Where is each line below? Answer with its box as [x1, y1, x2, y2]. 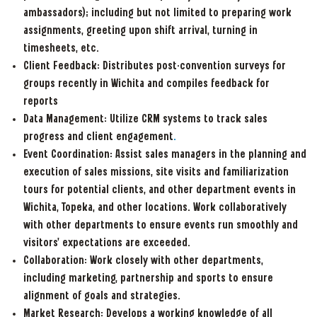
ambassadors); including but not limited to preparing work [23, 8, 292, 19]
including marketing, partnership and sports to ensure [23, 273, 273, 284]
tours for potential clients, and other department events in [23, 185, 296, 196]
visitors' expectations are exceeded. [23, 238, 190, 249]
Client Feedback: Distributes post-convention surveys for [23, 61, 286, 72]
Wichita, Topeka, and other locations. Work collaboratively [23, 202, 287, 214]
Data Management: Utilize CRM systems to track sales [23, 114, 267, 125]
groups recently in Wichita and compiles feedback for [23, 79, 270, 90]
